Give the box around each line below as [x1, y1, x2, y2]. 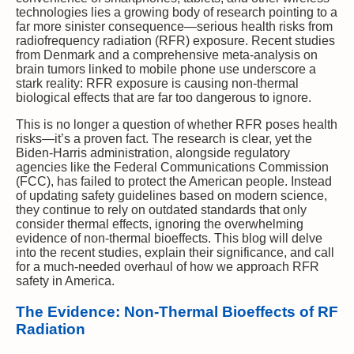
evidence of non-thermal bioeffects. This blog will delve [16, 231, 322, 245]
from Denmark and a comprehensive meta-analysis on [16, 47, 318, 62]
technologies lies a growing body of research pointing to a [16, 5, 337, 19]
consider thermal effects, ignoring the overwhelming [16, 217, 303, 231]
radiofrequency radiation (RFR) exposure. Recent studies [16, 33, 335, 47]
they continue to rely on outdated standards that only [16, 202, 307, 217]
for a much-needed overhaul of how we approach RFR [16, 259, 319, 273]
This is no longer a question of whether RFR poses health [16, 117, 337, 131]
